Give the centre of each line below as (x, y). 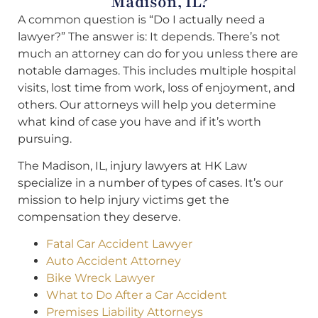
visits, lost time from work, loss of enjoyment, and (157, 87)
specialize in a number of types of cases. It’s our (150, 183)
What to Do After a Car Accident (137, 295)
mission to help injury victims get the (124, 200)
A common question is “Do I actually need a (141, 19)
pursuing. (45, 138)
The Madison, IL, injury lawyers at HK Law (132, 166)
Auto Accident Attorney (114, 261)
